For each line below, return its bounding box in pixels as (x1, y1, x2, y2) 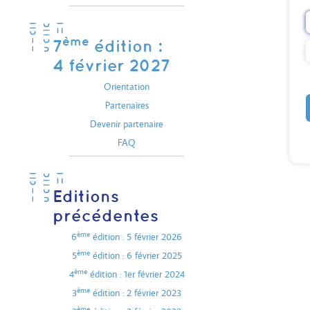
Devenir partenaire (90, 118, 163, 130)
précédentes (53, 206, 158, 225)
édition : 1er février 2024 (86, 268, 185, 280)
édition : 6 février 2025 (89, 249, 182, 262)
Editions (53, 186, 119, 206)
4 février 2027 (53, 55, 170, 75)
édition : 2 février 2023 (90, 286, 181, 299)
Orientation (104, 80, 149, 93)
